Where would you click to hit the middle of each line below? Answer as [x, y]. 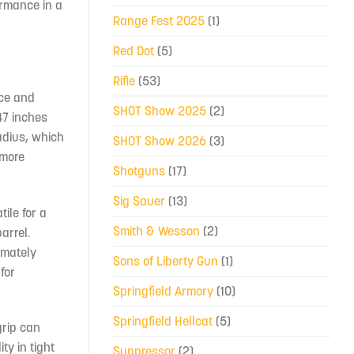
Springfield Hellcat [163, 320]
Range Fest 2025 [159, 20]
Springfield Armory [163, 290]
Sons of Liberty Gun [166, 260]
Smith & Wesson [156, 230]
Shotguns [139, 170]
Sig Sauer [139, 200]
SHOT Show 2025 [160, 110]
